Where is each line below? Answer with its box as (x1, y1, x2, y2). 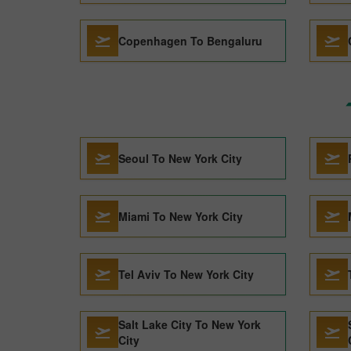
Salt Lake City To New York (118, 317, 261, 332)
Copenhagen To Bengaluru (118, 33, 262, 49)
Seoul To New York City (118, 150, 242, 166)
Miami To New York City (118, 208, 243, 224)
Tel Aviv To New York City (118, 266, 254, 282)
